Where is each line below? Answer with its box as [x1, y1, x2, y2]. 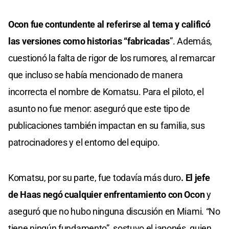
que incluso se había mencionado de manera [8, 69, 183, 80]
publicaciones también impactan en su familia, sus [8, 120, 205, 131]
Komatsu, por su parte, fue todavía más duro [8, 172, 181, 183]
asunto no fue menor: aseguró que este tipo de [8, 103, 190, 114]
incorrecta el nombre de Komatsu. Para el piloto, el [8, 86, 204, 97]
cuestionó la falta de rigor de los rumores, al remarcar [8, 52, 215, 63]
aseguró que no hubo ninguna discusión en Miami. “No [8, 205, 220, 217]
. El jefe [181, 172, 210, 183]
